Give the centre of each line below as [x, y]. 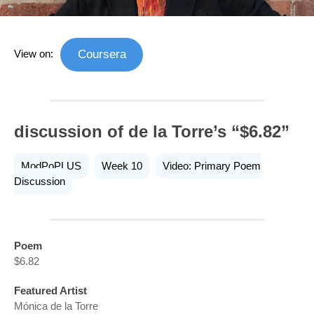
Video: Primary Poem [212, 166]
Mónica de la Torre [56, 306]
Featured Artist [50, 291]
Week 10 [122, 166]
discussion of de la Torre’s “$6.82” [152, 132]
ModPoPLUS [51, 166]
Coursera [102, 54]
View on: [34, 53]
